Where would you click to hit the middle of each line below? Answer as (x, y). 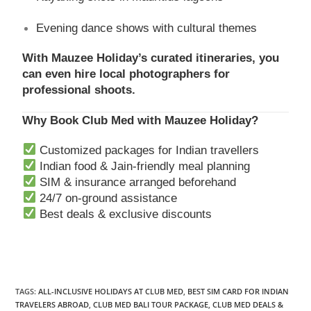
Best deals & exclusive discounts (124, 214)
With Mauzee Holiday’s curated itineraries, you (151, 58)
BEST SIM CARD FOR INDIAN (238, 291)
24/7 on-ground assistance (106, 198)
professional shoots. (79, 90)
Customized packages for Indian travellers (147, 150)
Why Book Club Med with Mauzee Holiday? (141, 120)
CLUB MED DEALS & (248, 304)
